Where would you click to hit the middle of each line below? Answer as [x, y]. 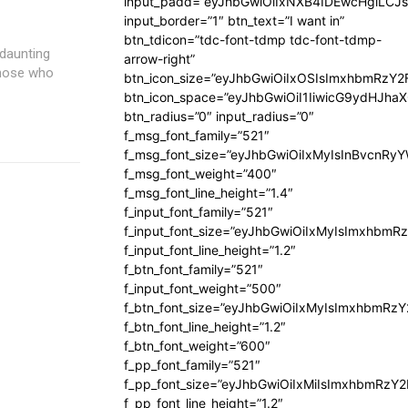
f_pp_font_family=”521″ [192, 365]
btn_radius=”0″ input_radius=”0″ [219, 116]
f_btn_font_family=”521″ [194, 269]
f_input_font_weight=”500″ [203, 288]
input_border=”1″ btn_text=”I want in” [234, 20]
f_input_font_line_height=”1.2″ [210, 250]
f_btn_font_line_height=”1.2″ [205, 326]
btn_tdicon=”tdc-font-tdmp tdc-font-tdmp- [253, 40]
